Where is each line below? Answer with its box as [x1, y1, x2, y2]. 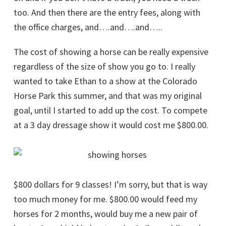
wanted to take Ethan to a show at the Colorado [14, 75, 197, 87]
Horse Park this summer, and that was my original [14, 90, 202, 101]
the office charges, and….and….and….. [14, 21, 162, 33]
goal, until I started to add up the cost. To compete [14, 104, 207, 116]
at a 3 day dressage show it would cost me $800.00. [14, 119, 208, 131]
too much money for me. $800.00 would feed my [14, 193, 197, 205]
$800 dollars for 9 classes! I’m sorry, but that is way [14, 179, 207, 190]
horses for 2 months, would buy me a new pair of [14, 208, 198, 219]
